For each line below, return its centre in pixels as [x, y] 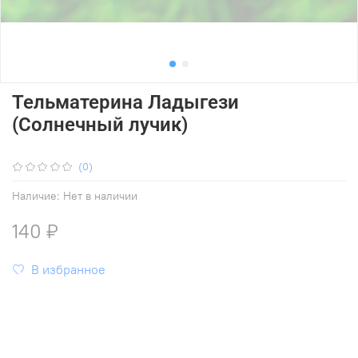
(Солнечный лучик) [100, 124]
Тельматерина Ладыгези [125, 102]
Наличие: [36, 195]
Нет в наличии [100, 195]
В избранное [68, 269]
